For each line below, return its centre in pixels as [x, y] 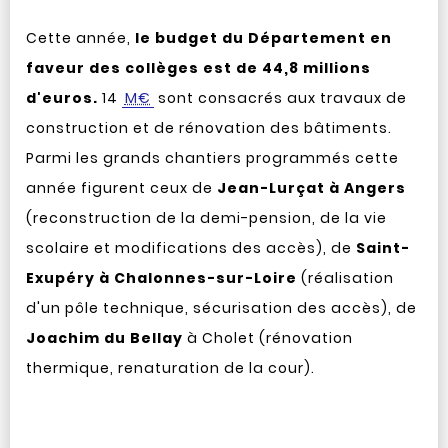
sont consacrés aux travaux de [280, 98]
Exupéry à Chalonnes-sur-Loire [161, 278]
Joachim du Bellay [104, 338]
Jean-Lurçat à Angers [311, 188]
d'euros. [61, 98]
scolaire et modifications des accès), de [190, 248]
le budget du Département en [263, 38]
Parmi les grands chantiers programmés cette [212, 158]
